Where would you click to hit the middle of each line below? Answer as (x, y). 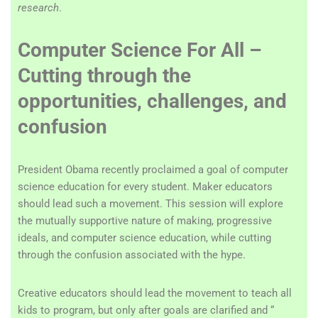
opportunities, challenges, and (152, 101)
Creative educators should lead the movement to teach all (155, 293)
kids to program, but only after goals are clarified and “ (146, 310)
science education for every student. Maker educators (145, 187)
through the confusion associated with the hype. (132, 255)
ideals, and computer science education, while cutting (144, 238)
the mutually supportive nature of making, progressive (145, 221)
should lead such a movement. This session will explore (150, 204)
